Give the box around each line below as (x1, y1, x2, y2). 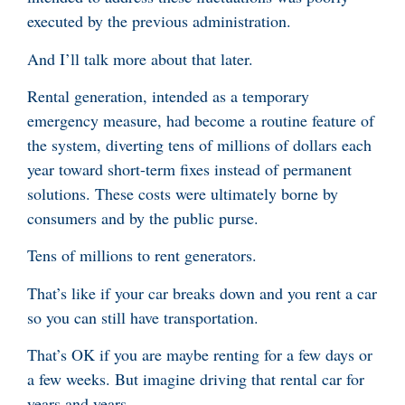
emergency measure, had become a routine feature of (27, 109, 374, 132)
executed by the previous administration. (27, 10, 291, 33)
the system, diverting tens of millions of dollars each (27, 134, 372, 156)
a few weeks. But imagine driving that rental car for (27, 368, 364, 391)
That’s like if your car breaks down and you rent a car (27, 281, 377, 304)
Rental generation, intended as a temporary (27, 85, 309, 108)
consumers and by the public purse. (27, 207, 259, 230)
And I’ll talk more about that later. (27, 47, 253, 70)
